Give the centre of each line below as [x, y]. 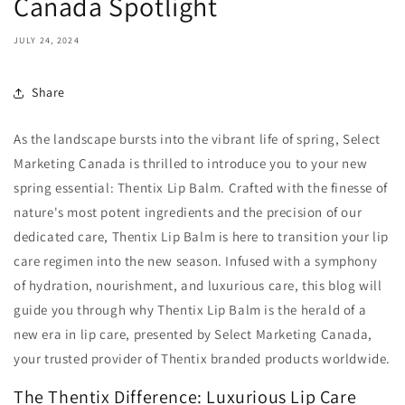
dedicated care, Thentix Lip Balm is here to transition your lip [201, 236]
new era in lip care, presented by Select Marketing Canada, [193, 334]
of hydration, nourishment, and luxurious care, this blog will [198, 285]
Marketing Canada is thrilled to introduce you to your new [191, 163]
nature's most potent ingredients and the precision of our [188, 212]
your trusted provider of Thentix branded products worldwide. [202, 358]
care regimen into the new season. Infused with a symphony [196, 260]
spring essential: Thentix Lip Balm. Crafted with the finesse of [201, 187]
